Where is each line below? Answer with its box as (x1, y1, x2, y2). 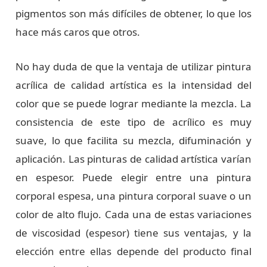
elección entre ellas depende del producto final (15, 244, 252, 259)
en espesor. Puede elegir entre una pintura (15, 170, 252, 185)
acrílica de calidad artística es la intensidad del (15, 78, 252, 92)
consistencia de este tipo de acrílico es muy (15, 115, 252, 129)
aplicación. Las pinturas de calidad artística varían (15, 152, 252, 166)
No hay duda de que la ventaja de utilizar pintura (15, 60, 252, 74)
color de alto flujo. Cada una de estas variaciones (15, 207, 252, 222)
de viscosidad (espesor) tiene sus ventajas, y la (15, 226, 252, 240)
